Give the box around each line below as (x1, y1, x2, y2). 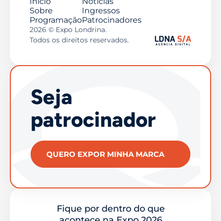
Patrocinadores (82, 15, 142, 25)
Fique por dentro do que (56, 203, 165, 214)
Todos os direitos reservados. (30, 35, 129, 44)
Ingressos (82, 5, 120, 15)
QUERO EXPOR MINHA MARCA (46, 149, 164, 159)
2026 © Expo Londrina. (30, 25, 107, 34)
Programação (30, 15, 82, 25)
